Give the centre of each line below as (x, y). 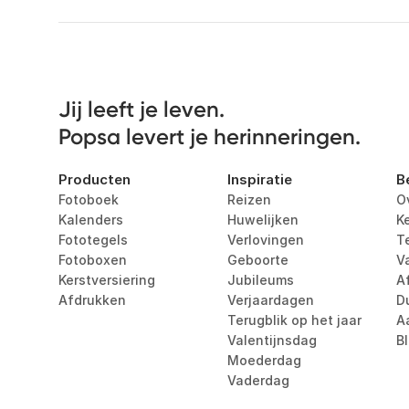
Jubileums (260, 280)
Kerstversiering (107, 280)
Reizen (249, 199)
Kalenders (91, 220)
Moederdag (264, 360)
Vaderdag (258, 380)
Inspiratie (259, 179)
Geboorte (257, 260)
